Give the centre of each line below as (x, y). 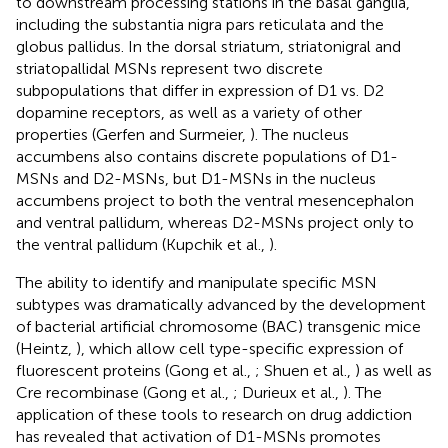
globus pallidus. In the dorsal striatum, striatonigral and (208, 46)
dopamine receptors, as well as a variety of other (189, 112)
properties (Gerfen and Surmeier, (133, 134)
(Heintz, (46, 348)
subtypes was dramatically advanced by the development (221, 304)
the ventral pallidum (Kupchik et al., (142, 244)
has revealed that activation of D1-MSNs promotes (198, 436)
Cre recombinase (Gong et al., (124, 392)
